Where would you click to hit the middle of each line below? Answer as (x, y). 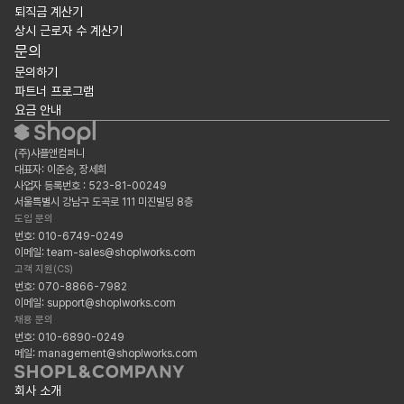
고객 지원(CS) (44, 270)
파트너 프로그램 (54, 92)
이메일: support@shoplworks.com (95, 303)
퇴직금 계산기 (49, 12)
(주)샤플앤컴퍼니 (50, 154)
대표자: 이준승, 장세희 (60, 170)
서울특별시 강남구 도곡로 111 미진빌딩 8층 (104, 202)
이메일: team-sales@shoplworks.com (105, 253)
